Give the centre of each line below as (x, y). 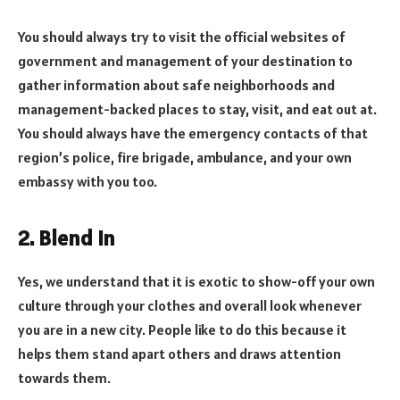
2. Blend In (67, 237)
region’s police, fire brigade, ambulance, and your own (185, 157)
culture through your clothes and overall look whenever (190, 305)
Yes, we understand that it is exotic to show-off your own (196, 281)
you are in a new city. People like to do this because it (182, 329)
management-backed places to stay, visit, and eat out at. (197, 108)
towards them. (64, 377)
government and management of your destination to (185, 60)
